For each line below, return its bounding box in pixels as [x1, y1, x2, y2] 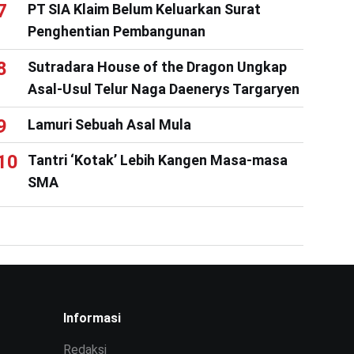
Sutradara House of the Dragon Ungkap [27, 58, 287, 75]
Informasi [63, 310, 121, 326]
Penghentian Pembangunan [27, 22, 205, 40]
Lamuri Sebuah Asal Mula [27, 115, 191, 133]
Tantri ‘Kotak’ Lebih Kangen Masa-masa [27, 151, 288, 168]
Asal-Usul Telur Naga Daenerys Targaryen [27, 80, 299, 97]
